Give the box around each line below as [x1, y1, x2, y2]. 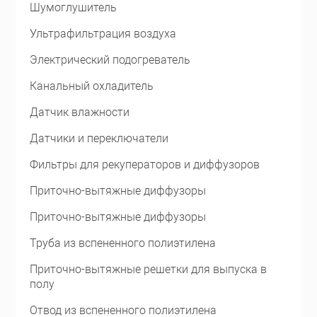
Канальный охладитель [30, 79, 154, 93]
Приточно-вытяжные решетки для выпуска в [30, 263, 267, 276]
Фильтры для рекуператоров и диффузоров [30, 158, 260, 171]
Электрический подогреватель [30, 53, 191, 67]
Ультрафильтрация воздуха [30, 27, 177, 40]
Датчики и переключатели [30, 132, 169, 145]
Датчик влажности [30, 105, 130, 119]
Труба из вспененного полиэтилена [30, 236, 217, 250]
